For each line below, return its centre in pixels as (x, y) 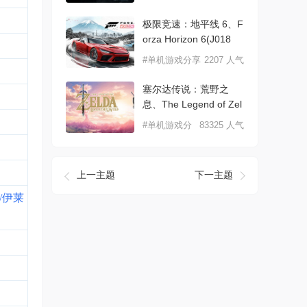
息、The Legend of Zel (192, 104)
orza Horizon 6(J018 (187, 39)
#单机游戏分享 (172, 60)
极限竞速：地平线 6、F (193, 24)
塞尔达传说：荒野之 (186, 89)
